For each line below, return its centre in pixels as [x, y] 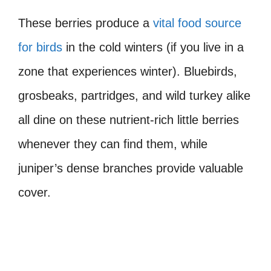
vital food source [197, 23]
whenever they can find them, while [113, 144]
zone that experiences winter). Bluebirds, [128, 71]
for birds [40, 47]
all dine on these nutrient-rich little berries [129, 119]
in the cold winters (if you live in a [153, 47]
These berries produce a [86, 23]
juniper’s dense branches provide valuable [131, 168]
